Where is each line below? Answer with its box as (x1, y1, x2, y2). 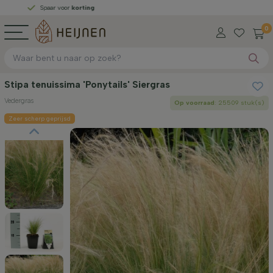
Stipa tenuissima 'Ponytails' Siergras (4, 79, 170, 90)
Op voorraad (174, 98, 214, 107)
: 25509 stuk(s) (214, 98, 264, 107)
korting (35, 3, 58, 12)
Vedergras (4, 96, 34, 105)
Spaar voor (3, 3, 35, 12)
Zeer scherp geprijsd (9, 114, 71, 122)
